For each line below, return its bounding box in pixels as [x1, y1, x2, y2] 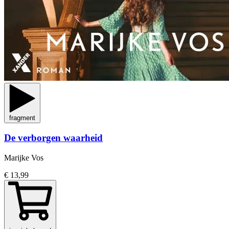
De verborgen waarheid [4, 132, 103, 144]
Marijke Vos [4, 153, 43, 162]
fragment [9, 113, 35, 122]
